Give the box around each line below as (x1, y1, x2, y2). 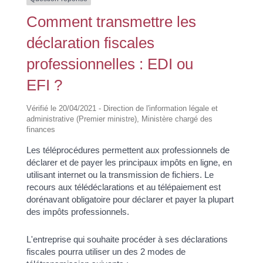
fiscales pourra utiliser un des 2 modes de (26, 247, 186, 257)
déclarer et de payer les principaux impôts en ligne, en (26, 157, 232, 167)
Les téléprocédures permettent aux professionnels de (26, 144, 230, 155)
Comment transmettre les (26, 12, 196, 31)
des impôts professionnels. (26, 206, 129, 217)
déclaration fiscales (26, 33, 154, 52)
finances (26, 124, 55, 134)
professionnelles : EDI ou (26, 55, 193, 73)
